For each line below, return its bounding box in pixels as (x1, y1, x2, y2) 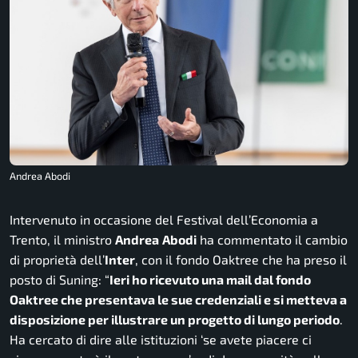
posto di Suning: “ (10, 272, 109, 288)
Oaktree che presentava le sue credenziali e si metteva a (10, 292, 347, 308)
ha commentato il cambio (197, 232, 348, 248)
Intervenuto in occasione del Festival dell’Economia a (10, 212, 318, 228)
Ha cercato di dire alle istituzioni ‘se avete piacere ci (10, 332, 312, 348)
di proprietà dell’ (10, 252, 105, 268)
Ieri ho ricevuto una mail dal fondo (109, 272, 311, 288)
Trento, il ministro (10, 232, 115, 248)
